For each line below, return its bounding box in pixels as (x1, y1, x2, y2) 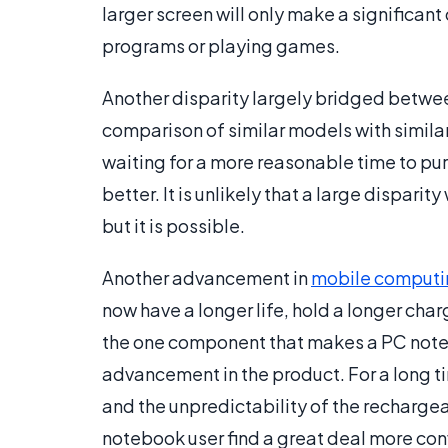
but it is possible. (102, 214, 245, 238)
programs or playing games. (102, 34, 340, 58)
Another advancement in (102, 266, 311, 290)
